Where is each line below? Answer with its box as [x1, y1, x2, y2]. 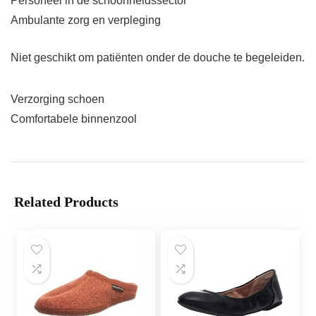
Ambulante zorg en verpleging [11, 14, 161, 27]
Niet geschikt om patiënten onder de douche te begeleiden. [11, 51, 305, 64]
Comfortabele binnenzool [11, 113, 137, 126]
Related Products [14, 194, 119, 210]
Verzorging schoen [11, 93, 104, 106]
